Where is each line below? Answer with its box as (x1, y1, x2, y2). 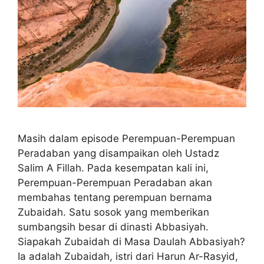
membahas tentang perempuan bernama (18, 191, 212, 203)
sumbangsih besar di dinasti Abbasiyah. (18, 220, 209, 233)
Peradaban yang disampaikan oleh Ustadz (18, 147, 219, 159)
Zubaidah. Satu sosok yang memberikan (18, 206, 209, 218)
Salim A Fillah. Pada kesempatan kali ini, (18, 161, 209, 174)
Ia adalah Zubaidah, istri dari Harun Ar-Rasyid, (18, 250, 238, 262)
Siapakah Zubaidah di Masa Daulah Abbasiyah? (18, 235, 245, 247)
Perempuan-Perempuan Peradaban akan (18, 176, 212, 189)
